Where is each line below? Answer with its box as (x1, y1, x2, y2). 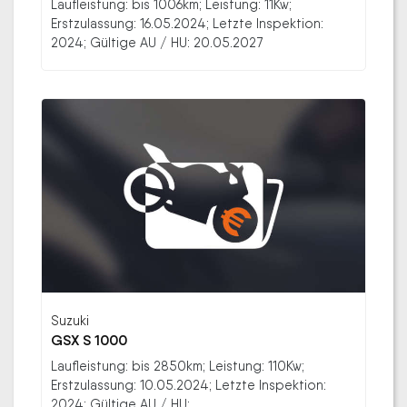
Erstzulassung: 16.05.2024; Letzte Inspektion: (51, 15, 323, 31)
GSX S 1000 (51, 332, 127, 350)
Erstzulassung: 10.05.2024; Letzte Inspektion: (51, 377, 326, 393)
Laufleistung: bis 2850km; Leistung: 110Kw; (51, 358, 304, 374)
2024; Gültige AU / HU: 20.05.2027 (51, 34, 263, 50)
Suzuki (51, 313, 89, 329)
